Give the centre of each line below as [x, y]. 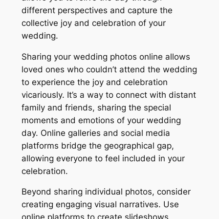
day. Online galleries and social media [96, 133]
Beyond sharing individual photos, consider [106, 192]
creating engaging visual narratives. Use [100, 205]
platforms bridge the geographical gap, [98, 145]
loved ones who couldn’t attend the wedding [109, 69]
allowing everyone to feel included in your [103, 158]
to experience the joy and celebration [94, 82]
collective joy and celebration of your [93, 23]
